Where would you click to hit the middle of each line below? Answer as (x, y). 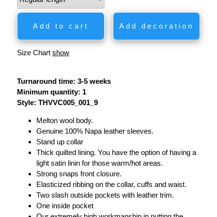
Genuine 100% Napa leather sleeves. (95, 131)
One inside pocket (65, 205)
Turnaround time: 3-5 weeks (64, 81)
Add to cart (61, 26)
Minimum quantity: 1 (52, 92)
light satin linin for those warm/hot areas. (100, 163)
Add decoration (156, 26)
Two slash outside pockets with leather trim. (105, 195)
